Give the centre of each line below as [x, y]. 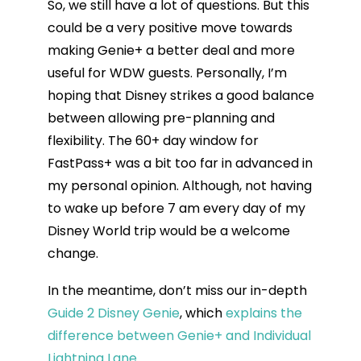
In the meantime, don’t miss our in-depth [177, 290]
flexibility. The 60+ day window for [153, 140]
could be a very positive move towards [170, 27]
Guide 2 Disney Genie [113, 313]
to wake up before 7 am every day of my [176, 208]
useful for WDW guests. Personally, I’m [167, 73]
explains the [263, 313]
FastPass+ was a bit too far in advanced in [180, 163]
